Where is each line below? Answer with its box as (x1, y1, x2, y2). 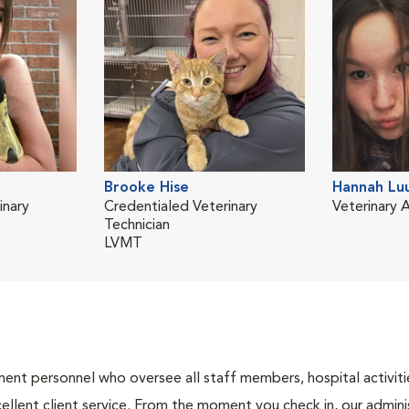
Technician (104, 218, 170, 233)
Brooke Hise (104, 181, 189, 195)
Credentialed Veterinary (104, 200, 257, 215)
